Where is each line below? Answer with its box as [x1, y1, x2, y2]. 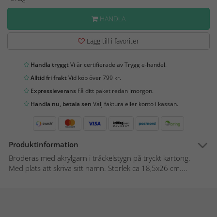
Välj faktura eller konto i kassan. [92, 100, 178, 108]
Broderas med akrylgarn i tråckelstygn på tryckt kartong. [9, 153, 190, 163]
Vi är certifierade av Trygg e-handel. [69, 61, 167, 69]
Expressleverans [29, 87, 76, 95]
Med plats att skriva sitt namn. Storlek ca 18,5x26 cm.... [9, 163, 187, 173]
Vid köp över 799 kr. [67, 74, 121, 82]
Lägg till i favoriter [85, 36, 139, 46]
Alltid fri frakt [29, 74, 67, 82]
